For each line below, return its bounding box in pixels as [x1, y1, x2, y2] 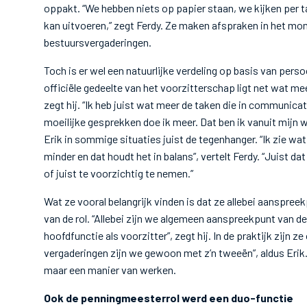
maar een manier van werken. [44, 263, 178, 276]
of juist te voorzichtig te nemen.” [44, 167, 195, 180]
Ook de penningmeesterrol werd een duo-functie [44, 291, 293, 304]
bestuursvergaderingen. [44, 36, 153, 49]
